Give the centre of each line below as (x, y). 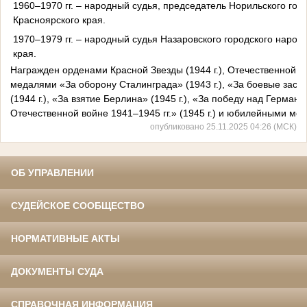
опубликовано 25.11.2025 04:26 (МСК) (223, 127)
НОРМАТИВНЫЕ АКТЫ (65, 239)
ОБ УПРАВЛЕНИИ (52, 173)
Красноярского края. (59, 20)
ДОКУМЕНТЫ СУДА (57, 272)
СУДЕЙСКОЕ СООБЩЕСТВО (78, 206)
